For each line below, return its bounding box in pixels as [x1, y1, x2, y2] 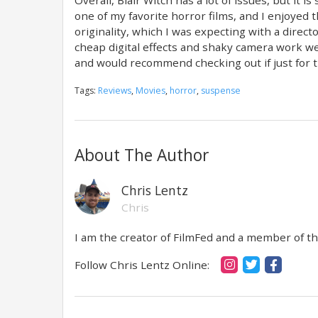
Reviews [98, 84, 131, 97]
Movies [136, 84, 165, 97]
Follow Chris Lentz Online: [75, 257, 209, 272]
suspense [201, 84, 241, 97]
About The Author [75, 143, 209, 166]
